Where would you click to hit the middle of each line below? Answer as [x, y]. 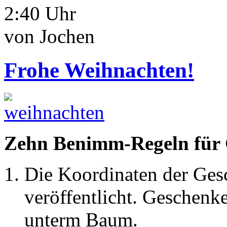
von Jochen [49, 36]
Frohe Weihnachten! [99, 70]
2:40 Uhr [40, 13]
